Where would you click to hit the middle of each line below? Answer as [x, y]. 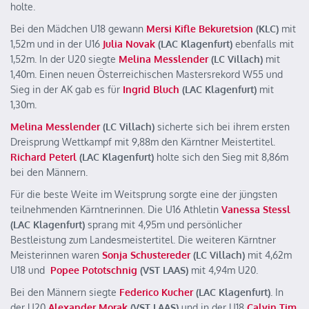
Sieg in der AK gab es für [65, 89]
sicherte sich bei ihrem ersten [222, 127]
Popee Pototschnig [94, 270]
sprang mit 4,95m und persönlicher [163, 225]
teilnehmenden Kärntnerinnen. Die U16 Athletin [116, 209]
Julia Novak [129, 44]
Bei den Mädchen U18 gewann [78, 29]
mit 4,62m [268, 255]
